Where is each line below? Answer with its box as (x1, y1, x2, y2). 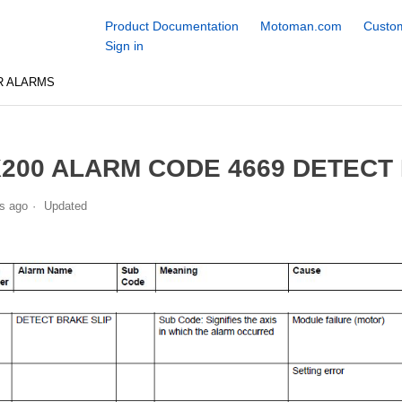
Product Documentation (104, 19, 239, 33)
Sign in (104, 39, 144, 53)
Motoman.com (259, 19, 342, 33)
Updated (43, 198, 87, 213)
